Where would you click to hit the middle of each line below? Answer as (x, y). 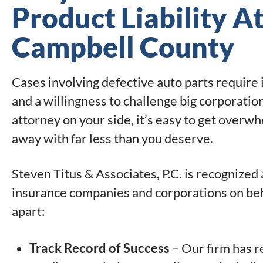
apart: (28, 211)
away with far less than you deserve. (112, 139)
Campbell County (123, 47)
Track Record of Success (100, 248)
